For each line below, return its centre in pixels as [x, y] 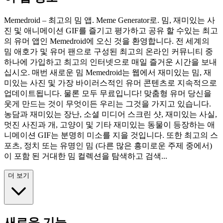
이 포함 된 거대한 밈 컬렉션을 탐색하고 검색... [86, 156]
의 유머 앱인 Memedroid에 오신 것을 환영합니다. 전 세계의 [107, 41]
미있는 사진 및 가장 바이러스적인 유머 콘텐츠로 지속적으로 [111, 83]
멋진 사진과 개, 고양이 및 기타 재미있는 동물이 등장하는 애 [110, 125]
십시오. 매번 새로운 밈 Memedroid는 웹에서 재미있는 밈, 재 [108, 72]
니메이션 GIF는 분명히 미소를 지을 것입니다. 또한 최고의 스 [111, 135]
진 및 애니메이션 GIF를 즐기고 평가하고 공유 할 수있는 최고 [111, 31]
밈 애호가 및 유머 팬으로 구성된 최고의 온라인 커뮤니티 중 [109, 52]
